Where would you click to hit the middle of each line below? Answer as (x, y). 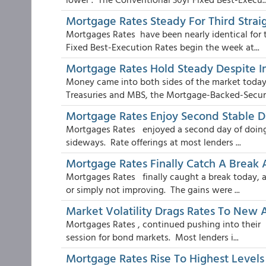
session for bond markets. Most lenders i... (152, 237)
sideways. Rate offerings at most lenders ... (153, 142)
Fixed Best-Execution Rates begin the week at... (163, 47)
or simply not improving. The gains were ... (153, 189)
